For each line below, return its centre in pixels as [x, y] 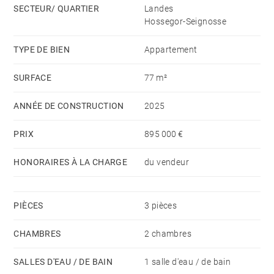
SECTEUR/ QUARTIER [57, 8]
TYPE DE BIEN [42, 49]
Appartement [171, 49]
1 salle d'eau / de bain [188, 261]
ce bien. [31, 32]
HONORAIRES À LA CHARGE [71, 162]
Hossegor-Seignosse [186, 21]
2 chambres [168, 233]
